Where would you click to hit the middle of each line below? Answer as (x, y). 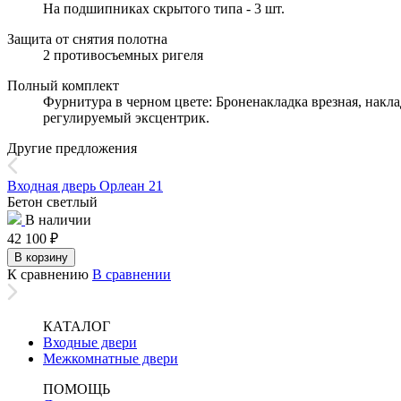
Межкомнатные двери (111, 358)
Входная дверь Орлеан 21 (85, 185)
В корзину (41, 257)
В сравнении (132, 274)
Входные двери (90, 342)
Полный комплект (63, 85)
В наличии (58, 219)
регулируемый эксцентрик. (126, 117)
